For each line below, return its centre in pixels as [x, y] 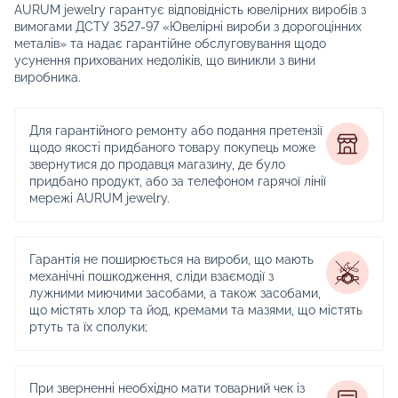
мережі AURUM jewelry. [99, 198]
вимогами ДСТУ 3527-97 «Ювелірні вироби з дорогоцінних [188, 26]
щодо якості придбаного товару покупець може [172, 147]
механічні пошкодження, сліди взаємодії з [151, 276]
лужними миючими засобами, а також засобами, [175, 293]
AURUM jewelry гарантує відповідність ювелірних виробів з [190, 9]
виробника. [48, 77]
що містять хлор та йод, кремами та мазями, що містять [196, 310]
